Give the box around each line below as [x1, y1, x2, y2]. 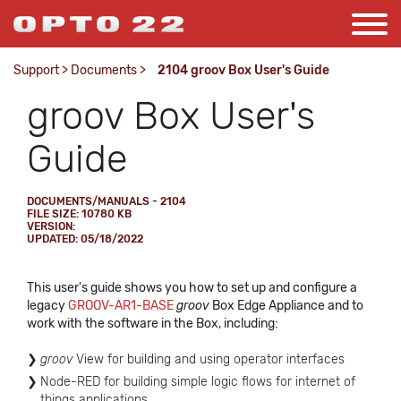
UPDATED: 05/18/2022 [27, 233, 143, 245]
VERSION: [27, 220, 75, 233]
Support [13, 63, 59, 78]
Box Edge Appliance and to [209, 298, 363, 313]
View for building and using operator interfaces [73, 352, 345, 367]
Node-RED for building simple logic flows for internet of [40, 374, 355, 389]
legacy [27, 298, 68, 313]
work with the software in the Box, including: [27, 316, 278, 331]
